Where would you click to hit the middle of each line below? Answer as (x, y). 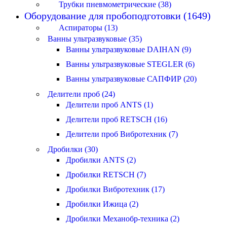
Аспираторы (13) (88, 28)
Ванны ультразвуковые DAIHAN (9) (128, 49)
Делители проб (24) (81, 94)
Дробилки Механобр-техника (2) (123, 219)
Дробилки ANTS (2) (101, 160)
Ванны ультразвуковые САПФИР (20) (131, 79)
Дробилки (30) (73, 149)
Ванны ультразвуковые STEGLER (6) (130, 64)
